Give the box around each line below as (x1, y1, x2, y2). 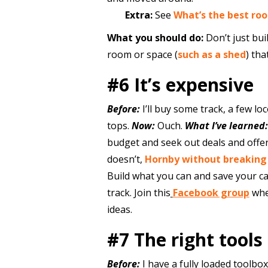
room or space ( (106, 48, 178, 61)
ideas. (106, 203, 132, 216)
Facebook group (172, 186, 249, 199)
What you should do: (106, 31, 203, 44)
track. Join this (106, 186, 170, 199)
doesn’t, (106, 153, 145, 166)
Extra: (124, 8, 153, 22)
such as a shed (177, 48, 246, 61)
